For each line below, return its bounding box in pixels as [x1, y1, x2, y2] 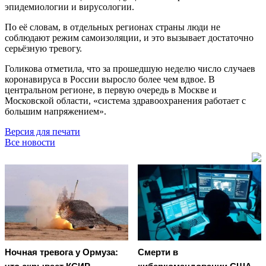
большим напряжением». [5, 106, 109, 116]
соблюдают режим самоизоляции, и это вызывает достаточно [5, 32, 254, 43]
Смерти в [138, 247, 178, 258]
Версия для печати [5, 126, 80, 137]
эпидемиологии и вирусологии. [5, 1, 134, 12]
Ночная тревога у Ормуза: [5, 247, 118, 258]
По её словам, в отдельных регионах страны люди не [5, 21, 220, 32]
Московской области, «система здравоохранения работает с [5, 95, 246, 106]
